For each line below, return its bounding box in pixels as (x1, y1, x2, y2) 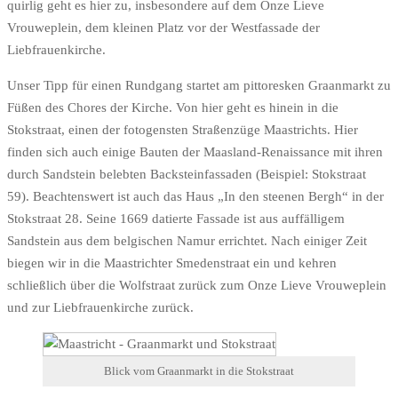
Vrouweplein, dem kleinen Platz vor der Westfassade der (7, 20, 320, 36)
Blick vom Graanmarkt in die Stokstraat (104, 364, 294, 378)
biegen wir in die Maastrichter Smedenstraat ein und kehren (7, 256, 337, 271)
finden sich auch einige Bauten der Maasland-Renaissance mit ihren (7, 145, 383, 160)
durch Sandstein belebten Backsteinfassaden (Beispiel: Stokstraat (7, 167, 366, 182)
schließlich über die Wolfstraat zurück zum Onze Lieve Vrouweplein (7, 278, 386, 293)
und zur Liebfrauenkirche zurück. (7, 300, 194, 315)
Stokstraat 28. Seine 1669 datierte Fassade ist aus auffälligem (7, 211, 345, 227)
